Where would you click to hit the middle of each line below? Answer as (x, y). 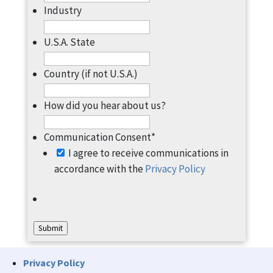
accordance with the (99, 169)
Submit (50, 228)
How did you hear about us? (105, 105)
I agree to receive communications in (148, 153)
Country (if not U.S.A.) (90, 74)
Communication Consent (97, 137)
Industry (62, 10)
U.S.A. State (69, 42)
